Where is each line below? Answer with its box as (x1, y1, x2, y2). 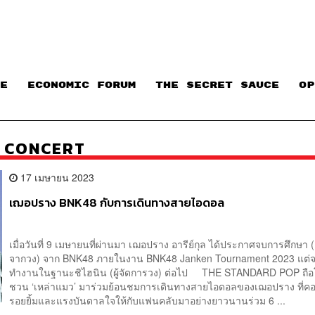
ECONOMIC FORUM (27, 80, 136, 91)
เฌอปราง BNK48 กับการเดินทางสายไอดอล (9, 193, 225, 212)
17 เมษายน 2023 (18, 169, 95, 184)
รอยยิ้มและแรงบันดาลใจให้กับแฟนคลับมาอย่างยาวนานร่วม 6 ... (9, 292, 286, 307)
